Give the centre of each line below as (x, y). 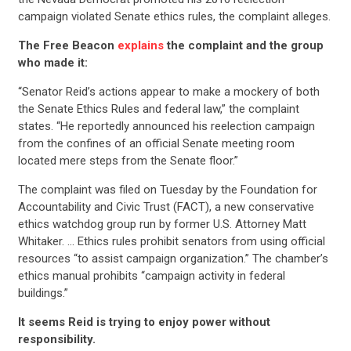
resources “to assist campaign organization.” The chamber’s (173, 258)
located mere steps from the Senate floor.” (128, 160)
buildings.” (43, 293)
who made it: (52, 62)
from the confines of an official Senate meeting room (156, 143)
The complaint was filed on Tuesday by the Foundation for (167, 189)
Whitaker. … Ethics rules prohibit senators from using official (171, 241)
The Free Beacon (67, 45)
